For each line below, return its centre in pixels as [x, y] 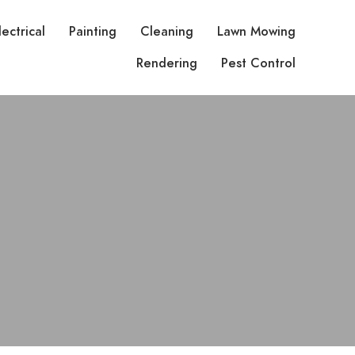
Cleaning [167, 32]
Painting [93, 32]
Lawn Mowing [256, 32]
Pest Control [258, 63]
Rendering [167, 63]
